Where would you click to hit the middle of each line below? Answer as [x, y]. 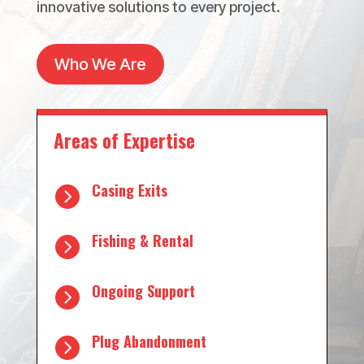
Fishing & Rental [142, 240]
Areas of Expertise [124, 140]
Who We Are [100, 64]
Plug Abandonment [149, 341]
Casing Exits [129, 190]
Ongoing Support [143, 290]
